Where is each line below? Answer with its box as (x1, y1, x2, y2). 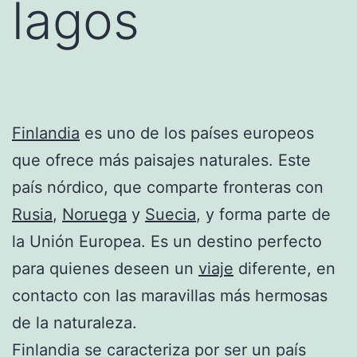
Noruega (62, 204, 127, 224)
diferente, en (233, 258, 335, 278)
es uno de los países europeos (80, 123, 314, 143)
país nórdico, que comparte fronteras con (12, 177, 324, 197)
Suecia (145, 204, 196, 224)
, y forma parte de (196, 204, 331, 224)
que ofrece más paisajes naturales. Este (12, 150, 311, 170)
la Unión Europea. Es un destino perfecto (12, 231, 322, 251)
